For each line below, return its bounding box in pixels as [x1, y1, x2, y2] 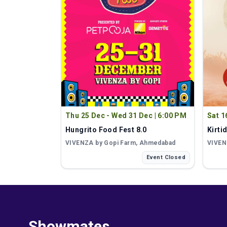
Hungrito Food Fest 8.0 [65, 125, 147, 134]
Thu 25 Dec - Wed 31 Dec [65, 111, 153, 120]
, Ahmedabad [136, 139, 176, 146]
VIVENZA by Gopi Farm [65, 139, 136, 146]
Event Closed [146, 154, 185, 161]
